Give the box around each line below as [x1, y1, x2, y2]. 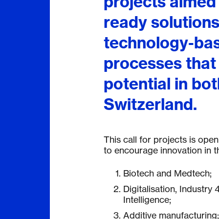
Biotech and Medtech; [123, 168, 212, 179]
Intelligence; [123, 194, 171, 205]
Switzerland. [104, 94, 197, 114]
